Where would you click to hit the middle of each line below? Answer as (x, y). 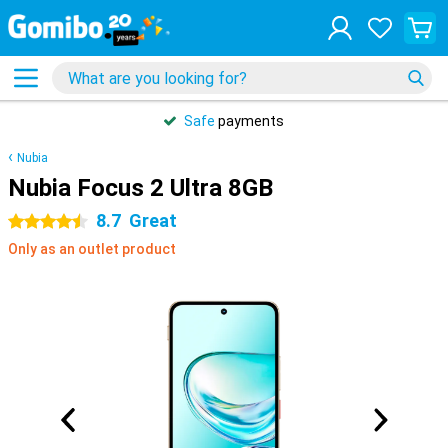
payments (249, 121)
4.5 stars (36, 222)
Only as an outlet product (92, 249)
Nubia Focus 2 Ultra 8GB (140, 188)
